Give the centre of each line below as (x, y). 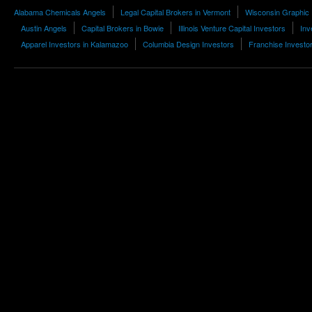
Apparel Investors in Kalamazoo (75, 44)
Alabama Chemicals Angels (60, 12)
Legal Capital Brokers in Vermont (175, 12)
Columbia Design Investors (188, 44)
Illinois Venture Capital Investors (232, 28)
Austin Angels (44, 28)
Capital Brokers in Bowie (123, 28)
